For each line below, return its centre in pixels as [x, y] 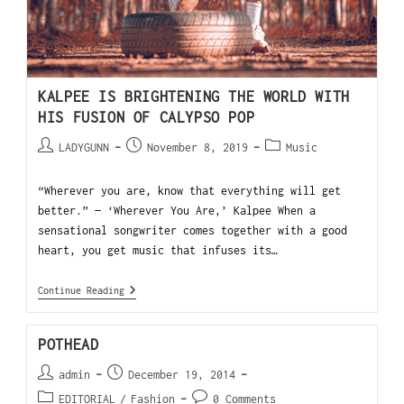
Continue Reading [82, 290]
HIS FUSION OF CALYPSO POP [147, 117]
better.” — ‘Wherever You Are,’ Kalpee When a [177, 210]
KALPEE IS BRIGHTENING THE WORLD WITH [194, 96]
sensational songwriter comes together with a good [193, 230]
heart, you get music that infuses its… [158, 250]
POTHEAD [69, 344]
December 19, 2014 [182, 374]
